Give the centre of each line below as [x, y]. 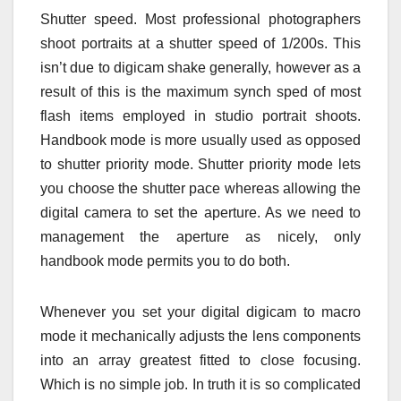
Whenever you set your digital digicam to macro [200, 312]
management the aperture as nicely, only [200, 237]
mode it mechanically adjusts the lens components [200, 337]
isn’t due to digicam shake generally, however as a [200, 68]
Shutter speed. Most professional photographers [200, 20]
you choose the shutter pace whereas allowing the [200, 189]
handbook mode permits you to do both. [165, 261]
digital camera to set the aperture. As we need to [200, 213]
